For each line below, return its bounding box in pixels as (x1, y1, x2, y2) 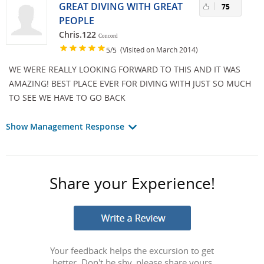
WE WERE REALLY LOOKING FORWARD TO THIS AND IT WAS (9, 64, 240, 75)
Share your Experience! (49, 173, 215, 194)
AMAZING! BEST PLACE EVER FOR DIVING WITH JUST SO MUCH (9, 78, 251, 90)
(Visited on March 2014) (117, 44, 198, 54)
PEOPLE (59, 14, 94, 28)
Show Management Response (6, 121, 127, 133)
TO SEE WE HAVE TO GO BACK (9, 92, 126, 104)
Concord (98, 33, 118, 39)
